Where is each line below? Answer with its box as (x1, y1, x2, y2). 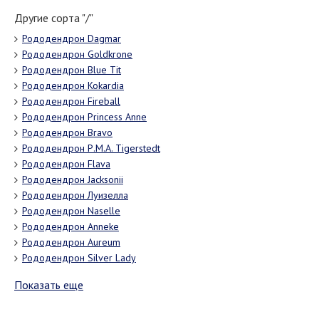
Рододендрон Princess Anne (22, 110, 147, 123)
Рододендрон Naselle (22, 204, 120, 217)
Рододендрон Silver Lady (22, 251, 136, 264)
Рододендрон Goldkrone (22, 47, 132, 61)
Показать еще (14, 277, 83, 292)
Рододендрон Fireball (22, 94, 120, 108)
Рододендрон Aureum (22, 235, 120, 249)
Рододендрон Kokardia (22, 78, 124, 92)
